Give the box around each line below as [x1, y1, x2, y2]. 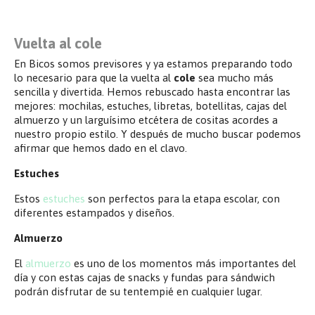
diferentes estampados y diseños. [14, 206, 174, 219]
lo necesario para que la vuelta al [14, 71, 174, 84]
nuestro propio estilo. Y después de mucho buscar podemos [14, 127, 301, 140]
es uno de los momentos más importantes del [71, 257, 296, 269]
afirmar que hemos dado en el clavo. [14, 141, 190, 154]
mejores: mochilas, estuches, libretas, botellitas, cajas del [14, 99, 287, 112]
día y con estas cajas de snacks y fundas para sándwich [14, 271, 275, 283]
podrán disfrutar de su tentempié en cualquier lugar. [14, 285, 265, 297]
